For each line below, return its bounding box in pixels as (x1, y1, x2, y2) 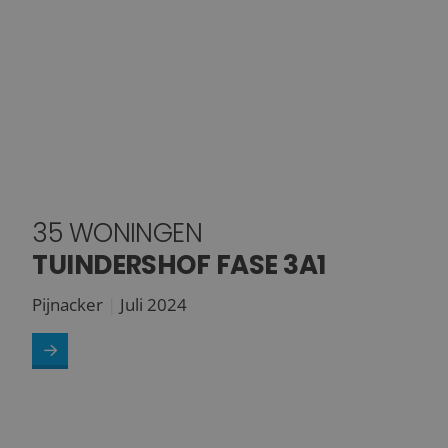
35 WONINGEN (32, 214, 203, 251)
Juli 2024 (120, 292, 188, 316)
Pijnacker (32, 292, 104, 316)
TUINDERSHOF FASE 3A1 (32, 246, 326, 283)
